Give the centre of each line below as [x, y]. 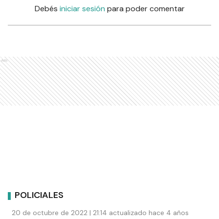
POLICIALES [39, 195]
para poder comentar [146, 8]
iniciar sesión [82, 8]
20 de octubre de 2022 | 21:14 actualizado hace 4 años [100, 212]
